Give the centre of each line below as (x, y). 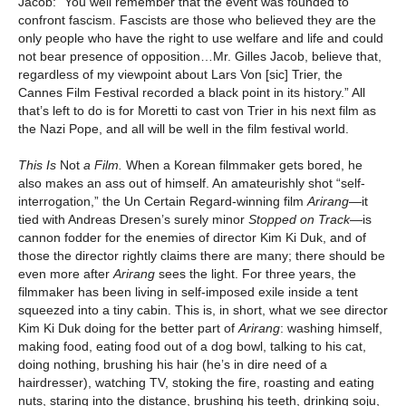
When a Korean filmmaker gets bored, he (242, 165)
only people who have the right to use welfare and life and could (201, 39)
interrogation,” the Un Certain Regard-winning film (163, 202)
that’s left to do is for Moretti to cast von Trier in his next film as (197, 111)
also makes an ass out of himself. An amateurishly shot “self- (192, 184)
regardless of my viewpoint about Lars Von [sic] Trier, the (180, 75)
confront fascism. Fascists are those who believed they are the (197, 20)
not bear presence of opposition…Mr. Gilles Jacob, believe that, (200, 57)
